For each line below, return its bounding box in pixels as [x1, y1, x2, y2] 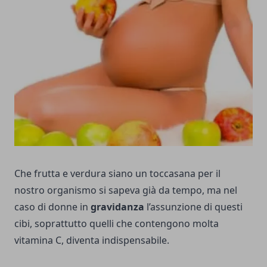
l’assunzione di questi [144, 200, 243, 213]
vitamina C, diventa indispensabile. [14, 233, 169, 247]
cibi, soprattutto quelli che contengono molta [14, 216, 219, 230]
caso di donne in [14, 200, 91, 213]
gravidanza [91, 200, 144, 213]
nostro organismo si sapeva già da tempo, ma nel [14, 183, 237, 197]
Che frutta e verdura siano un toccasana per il [14, 166, 221, 180]
